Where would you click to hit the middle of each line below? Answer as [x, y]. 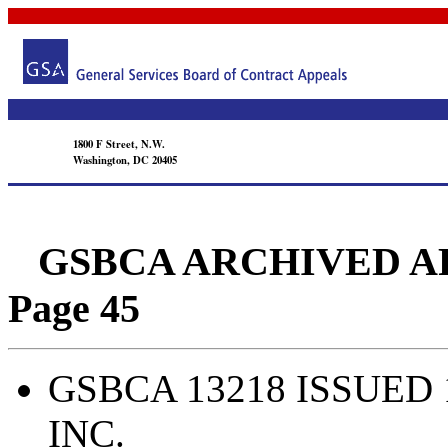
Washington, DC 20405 [125, 160]
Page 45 [74, 308]
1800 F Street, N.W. [119, 144]
